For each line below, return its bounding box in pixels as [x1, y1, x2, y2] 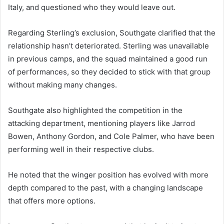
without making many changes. [8, 79, 117, 89]
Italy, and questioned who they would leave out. [8, 2, 175, 12]
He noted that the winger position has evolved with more [8, 169, 208, 179]
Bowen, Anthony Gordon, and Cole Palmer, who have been [8, 131, 214, 141]
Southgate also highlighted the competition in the [8, 105, 182, 115]
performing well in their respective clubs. [8, 144, 154, 154]
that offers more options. [8, 195, 95, 205]
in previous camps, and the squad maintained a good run [8, 53, 207, 63]
